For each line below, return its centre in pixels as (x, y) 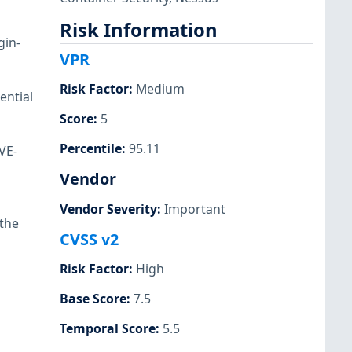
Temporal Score (108, 328)
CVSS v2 (89, 239)
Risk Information (139, 29)
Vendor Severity (108, 209)
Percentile (91, 149)
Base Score (93, 298)
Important (195, 209)
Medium (160, 89)
